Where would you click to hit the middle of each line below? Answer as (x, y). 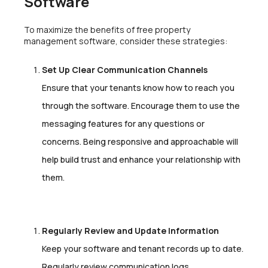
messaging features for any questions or (123, 124)
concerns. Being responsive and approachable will (140, 142)
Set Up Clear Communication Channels (125, 70)
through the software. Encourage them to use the (141, 106)
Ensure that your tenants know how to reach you (138, 88)
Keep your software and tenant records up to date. (143, 249)
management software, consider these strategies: (126, 41)
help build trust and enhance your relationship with (141, 160)
